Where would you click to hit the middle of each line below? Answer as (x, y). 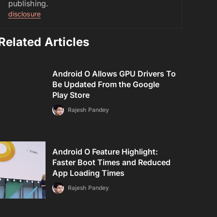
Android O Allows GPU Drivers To (114, 74)
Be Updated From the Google (106, 84)
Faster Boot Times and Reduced (112, 162)
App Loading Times (89, 173)
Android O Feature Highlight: (105, 152)
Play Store (71, 95)
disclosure (24, 14)
